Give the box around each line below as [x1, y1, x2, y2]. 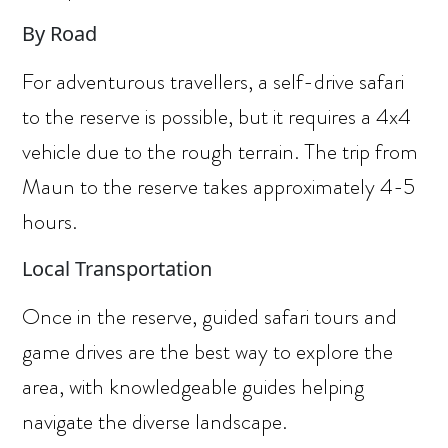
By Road [22, 20, 98, 47]
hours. [22, 206, 78, 237]
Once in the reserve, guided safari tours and [22, 301, 398, 332]
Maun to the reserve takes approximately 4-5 [22, 171, 416, 202]
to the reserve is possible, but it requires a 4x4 [22, 101, 412, 132]
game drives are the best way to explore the [22, 336, 394, 367]
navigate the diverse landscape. [22, 406, 288, 437]
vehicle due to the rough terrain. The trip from [22, 136, 419, 167]
